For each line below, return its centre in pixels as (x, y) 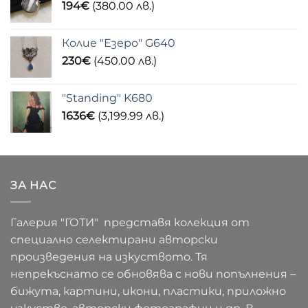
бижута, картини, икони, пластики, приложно (148, 291)
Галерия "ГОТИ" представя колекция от (130, 223)
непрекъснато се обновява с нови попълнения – (153, 274)
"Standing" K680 (107, 98)
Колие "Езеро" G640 (119, 43)
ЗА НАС (33, 185)
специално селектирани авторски (114, 240)
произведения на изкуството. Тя (109, 257)
